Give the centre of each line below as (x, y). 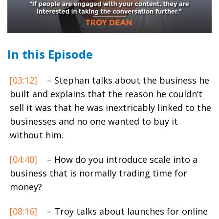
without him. (37, 135)
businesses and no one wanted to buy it (94, 121)
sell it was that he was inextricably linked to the (110, 107)
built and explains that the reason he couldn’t (106, 94)
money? (26, 186)
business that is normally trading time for (99, 173)
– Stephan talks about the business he (127, 80)
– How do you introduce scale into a (121, 159)
